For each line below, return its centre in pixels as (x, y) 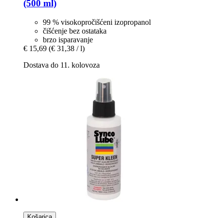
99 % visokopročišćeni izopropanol (97, 22)
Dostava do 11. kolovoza (62, 65)
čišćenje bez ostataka (75, 31)
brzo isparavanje (68, 39)
